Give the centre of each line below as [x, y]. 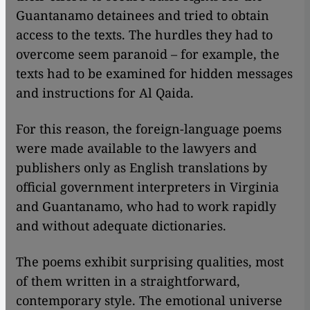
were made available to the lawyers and [136, 148]
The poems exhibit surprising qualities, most [150, 262]
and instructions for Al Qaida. [105, 93]
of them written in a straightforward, [128, 281]
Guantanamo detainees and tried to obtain [143, 16]
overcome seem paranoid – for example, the [148, 54]
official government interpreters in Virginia [147, 187]
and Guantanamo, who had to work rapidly [146, 207]
